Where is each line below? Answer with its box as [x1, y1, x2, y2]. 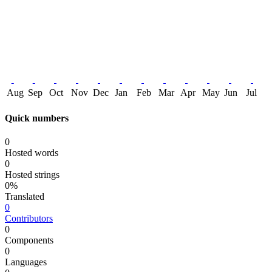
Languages [5, 257, 47, 268]
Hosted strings [5, 169, 59, 180]
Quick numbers [5, 112, 69, 123]
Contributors [5, 213, 53, 224]
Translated [5, 191, 44, 202]
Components [5, 235, 53, 246]
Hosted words [5, 148, 58, 158]
